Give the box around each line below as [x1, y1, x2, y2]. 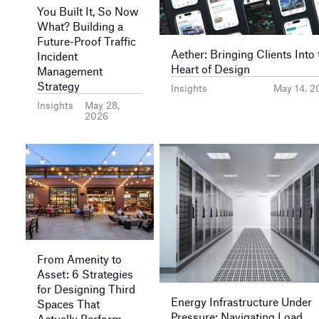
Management [37, 64, 103, 78]
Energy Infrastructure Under [171, 295, 312, 308]
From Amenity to [37, 252, 122, 266]
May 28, [85, 99, 120, 111]
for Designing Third [37, 282, 135, 296]
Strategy [37, 79, 83, 93]
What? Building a [37, 19, 123, 33]
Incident [37, 49, 78, 63]
